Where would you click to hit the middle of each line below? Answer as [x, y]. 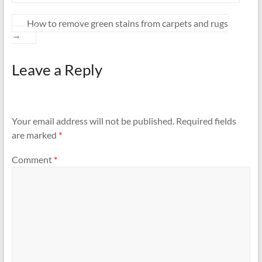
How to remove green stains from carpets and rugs [127, 23]
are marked [35, 135]
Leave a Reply [57, 69]
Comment [32, 159]
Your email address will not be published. [93, 121]
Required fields [206, 121]
